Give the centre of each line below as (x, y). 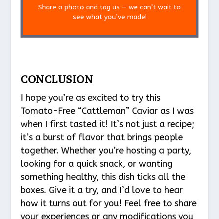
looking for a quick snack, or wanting (97, 164)
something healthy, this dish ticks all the (103, 177)
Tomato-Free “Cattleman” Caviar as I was (107, 111)
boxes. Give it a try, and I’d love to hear (102, 190)
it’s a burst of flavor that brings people (102, 138)
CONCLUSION (57, 80)
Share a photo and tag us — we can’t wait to (109, 8)
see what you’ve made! (109, 17)
